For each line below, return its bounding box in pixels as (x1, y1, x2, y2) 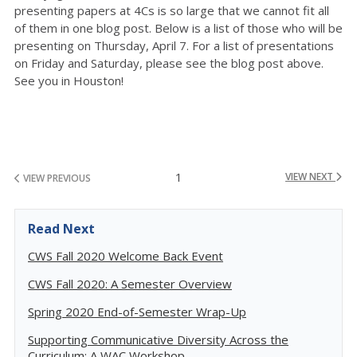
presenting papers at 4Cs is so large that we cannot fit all (14, 2, 329, 18)
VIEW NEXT (285, 170, 335, 183)
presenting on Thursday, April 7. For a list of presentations (14, 37, 334, 53)
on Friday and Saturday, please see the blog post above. (14, 55, 324, 71)
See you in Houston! (14, 73, 124, 88)
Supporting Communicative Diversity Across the (28, 331, 288, 347)
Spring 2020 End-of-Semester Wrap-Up (28, 304, 246, 320)
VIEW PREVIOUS (21, 171, 91, 185)
